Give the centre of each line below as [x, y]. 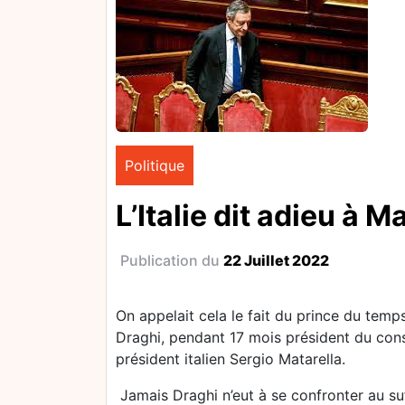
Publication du [172, 260]
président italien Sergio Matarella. [231, 359]
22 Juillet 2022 [276, 260]
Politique [155, 165]
